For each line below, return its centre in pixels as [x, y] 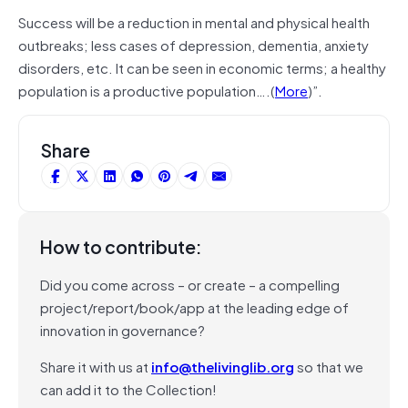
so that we [329, 366]
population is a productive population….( [147, 90]
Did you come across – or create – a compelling [190, 284]
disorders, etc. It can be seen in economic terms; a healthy [202, 67]
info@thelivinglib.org [223, 366]
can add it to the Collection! [128, 388]
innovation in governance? [122, 329]
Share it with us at [96, 366]
